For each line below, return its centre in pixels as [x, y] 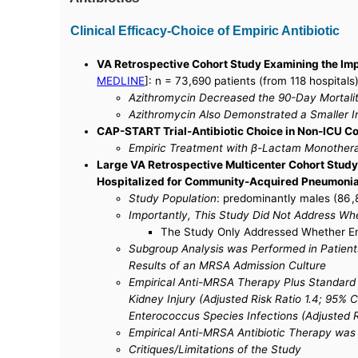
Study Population [173, 199]
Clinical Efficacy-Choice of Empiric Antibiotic [205, 31]
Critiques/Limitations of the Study [215, 350]
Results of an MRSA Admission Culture [228, 266]
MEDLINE [121, 81]
